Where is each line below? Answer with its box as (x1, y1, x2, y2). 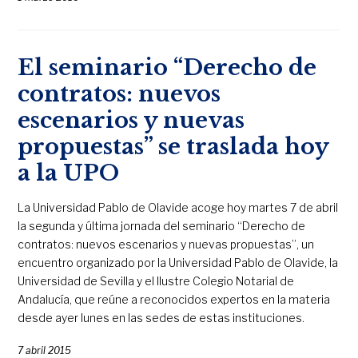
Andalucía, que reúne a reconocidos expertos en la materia (18, 292, 331, 307)
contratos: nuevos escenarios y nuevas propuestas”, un (18, 237, 315, 252)
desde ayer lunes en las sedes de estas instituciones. (18, 311, 305, 325)
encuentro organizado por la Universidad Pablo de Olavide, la (18, 256, 339, 270)
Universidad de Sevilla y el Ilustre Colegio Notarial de (18, 274, 295, 288)
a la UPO (18, 160, 120, 187)
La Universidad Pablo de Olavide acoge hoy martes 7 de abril (18, 201, 339, 215)
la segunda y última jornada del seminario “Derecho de (18, 219, 306, 233)
